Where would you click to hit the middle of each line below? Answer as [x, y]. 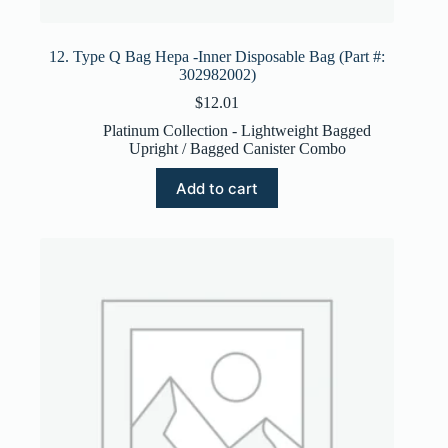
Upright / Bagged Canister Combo [237, 149]
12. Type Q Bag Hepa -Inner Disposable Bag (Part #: [217, 57]
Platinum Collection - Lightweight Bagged [237, 131]
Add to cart [217, 188]
